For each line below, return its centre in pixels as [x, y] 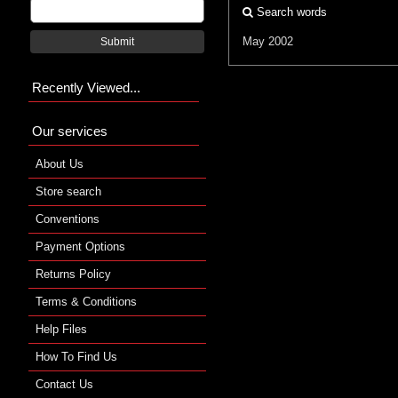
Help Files [61, 329]
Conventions [68, 219]
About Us [60, 163]
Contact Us [64, 384]
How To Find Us [76, 356]
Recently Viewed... [86, 87]
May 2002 [268, 41]
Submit [117, 41]
